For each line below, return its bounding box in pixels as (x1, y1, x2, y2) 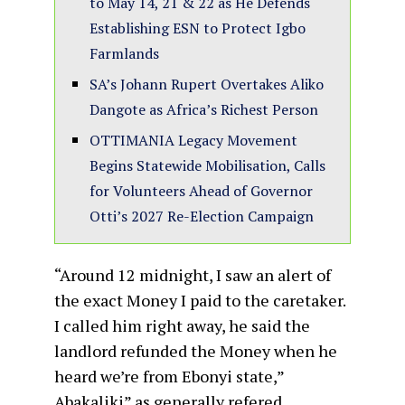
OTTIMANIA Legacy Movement (89, 129, 297, 150)
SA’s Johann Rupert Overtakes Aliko (89, 73, 324, 94)
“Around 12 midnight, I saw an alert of (54, 263, 331, 286)
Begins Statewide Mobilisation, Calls (89, 155, 325, 175)
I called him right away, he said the (54, 314, 310, 336)
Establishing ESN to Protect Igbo (89, 17, 306, 38)
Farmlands (89, 42, 159, 63)
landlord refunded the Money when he (54, 339, 337, 362)
